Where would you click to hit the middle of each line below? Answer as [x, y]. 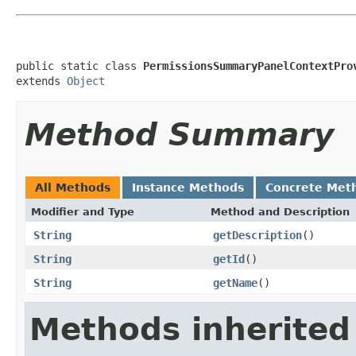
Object [86, 81]
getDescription [257, 235]
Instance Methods [188, 187]
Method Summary [179, 134]
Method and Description [280, 211]
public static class [79, 66]
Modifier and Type [83, 211]
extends [41, 81]
